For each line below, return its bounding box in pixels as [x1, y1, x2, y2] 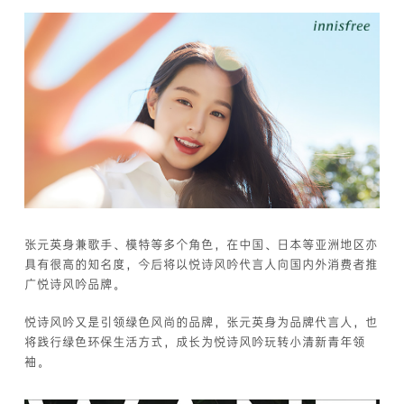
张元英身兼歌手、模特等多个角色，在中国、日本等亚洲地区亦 [24, 236, 379, 252]
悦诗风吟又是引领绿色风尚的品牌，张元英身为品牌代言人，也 [24, 314, 379, 330]
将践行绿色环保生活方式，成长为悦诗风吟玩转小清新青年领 [24, 334, 366, 350]
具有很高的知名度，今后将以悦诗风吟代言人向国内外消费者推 [24, 256, 379, 272]
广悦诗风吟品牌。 [24, 276, 126, 292]
